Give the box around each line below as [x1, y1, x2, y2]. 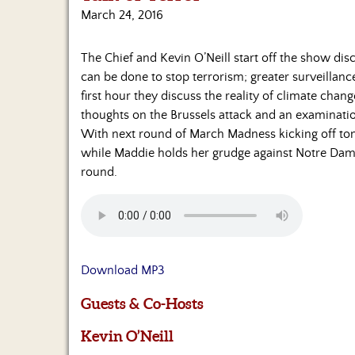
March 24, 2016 [81, 8, 163, 23]
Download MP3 [81, 263, 165, 278]
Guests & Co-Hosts [81, 294, 204, 312]
